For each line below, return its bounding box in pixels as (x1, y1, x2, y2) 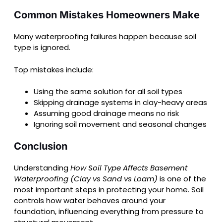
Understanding (14, 163, 70, 173)
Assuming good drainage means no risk (34, 108, 179, 119)
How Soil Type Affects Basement (70, 163, 187, 173)
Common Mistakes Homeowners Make (14, 9, 200, 21)
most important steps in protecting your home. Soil (14, 184, 204, 195)
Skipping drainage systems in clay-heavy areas (34, 97, 207, 108)
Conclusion (14, 140, 67, 153)
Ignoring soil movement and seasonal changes (34, 119, 207, 130)
